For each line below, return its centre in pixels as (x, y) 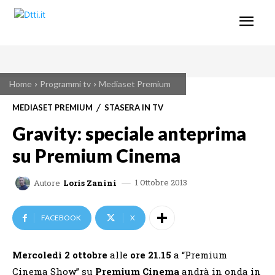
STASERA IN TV (134, 107)
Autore (47, 183)
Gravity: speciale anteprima (129, 133)
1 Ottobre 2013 (161, 183)
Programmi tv (65, 84)
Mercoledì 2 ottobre (61, 255)
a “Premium (200, 255)
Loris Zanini (90, 183)
